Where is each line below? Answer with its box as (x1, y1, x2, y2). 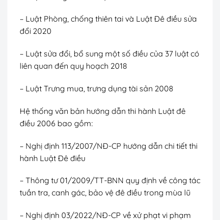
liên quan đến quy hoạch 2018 (20, 61, 127, 71)
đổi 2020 (20, 26, 52, 36)
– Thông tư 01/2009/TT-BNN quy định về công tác (20, 175, 200, 186)
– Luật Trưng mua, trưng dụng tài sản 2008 (20, 83, 173, 93)
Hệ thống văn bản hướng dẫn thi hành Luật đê (20, 106, 186, 116)
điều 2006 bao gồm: (20, 118, 93, 128)
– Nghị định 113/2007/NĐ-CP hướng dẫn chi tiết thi (20, 140, 197, 151)
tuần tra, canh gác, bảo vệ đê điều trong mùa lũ (20, 188, 191, 198)
